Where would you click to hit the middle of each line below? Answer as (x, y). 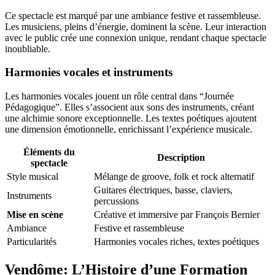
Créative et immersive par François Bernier (177, 215)
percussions (116, 201)
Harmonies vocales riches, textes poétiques (176, 242)
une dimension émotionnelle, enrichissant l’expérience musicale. (129, 130)
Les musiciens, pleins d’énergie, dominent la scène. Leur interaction (136, 26)
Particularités (32, 242)
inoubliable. (28, 48)
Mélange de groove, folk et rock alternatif (174, 177)
